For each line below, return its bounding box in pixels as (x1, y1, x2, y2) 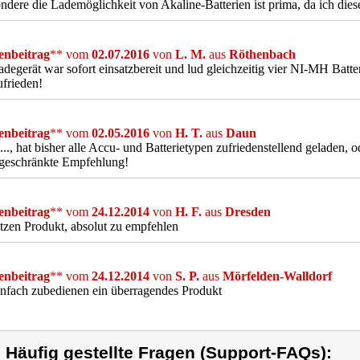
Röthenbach (229, 47, 296, 61)
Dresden (225, 205, 271, 219)
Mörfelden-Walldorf (223, 269, 332, 283)
